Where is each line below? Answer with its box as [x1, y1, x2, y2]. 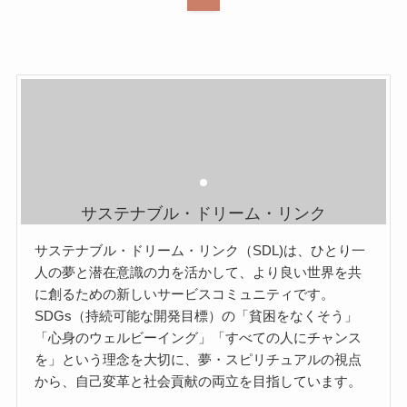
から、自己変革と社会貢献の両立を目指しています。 [35, 373, 362, 390]
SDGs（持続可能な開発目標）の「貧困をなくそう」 [35, 308, 359, 324]
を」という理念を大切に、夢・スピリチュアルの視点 [35, 352, 362, 368]
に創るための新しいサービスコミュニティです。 [35, 286, 335, 303]
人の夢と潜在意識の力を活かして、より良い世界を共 [35, 264, 362, 281]
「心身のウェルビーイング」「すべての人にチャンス [35, 330, 362, 346]
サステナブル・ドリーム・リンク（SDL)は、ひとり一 [35, 243, 366, 259]
